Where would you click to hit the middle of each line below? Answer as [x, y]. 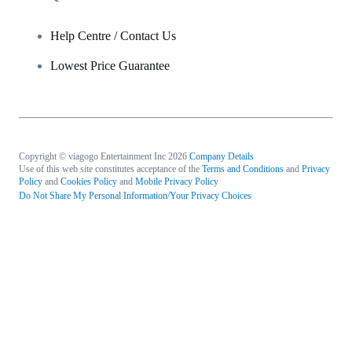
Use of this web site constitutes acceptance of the [110, 169]
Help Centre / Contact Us [113, 35]
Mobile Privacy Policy [177, 181]
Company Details [222, 156]
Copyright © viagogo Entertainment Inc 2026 [103, 156]
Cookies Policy [89, 181]
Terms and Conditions [243, 169]
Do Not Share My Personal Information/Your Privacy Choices [135, 195]
